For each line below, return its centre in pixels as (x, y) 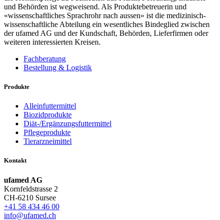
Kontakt (15, 161)
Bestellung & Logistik (58, 67)
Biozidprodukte (48, 115)
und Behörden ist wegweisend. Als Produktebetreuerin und (95, 6)
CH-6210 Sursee (30, 197)
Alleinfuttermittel (50, 106)
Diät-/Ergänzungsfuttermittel (68, 124)
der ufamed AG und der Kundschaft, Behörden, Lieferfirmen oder (106, 33)
